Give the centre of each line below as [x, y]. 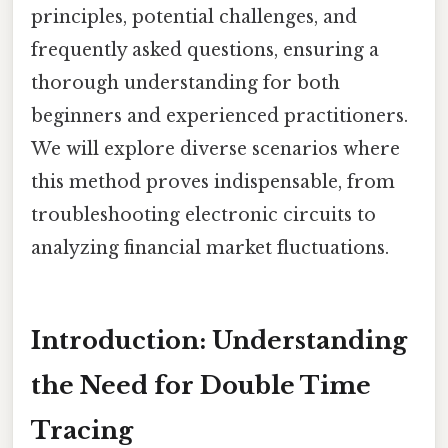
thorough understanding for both [185, 82]
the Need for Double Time [201, 385]
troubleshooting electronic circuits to [203, 214]
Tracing [82, 430]
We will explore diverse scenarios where [215, 148]
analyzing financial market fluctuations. [210, 247]
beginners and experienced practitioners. [219, 115]
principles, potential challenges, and [194, 16]
